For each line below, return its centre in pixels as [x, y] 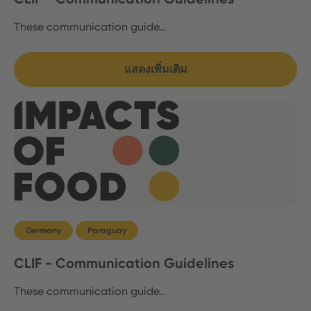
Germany [43, 231]
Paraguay [107, 231]
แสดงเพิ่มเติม [155, 69]
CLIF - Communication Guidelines [124, 263]
